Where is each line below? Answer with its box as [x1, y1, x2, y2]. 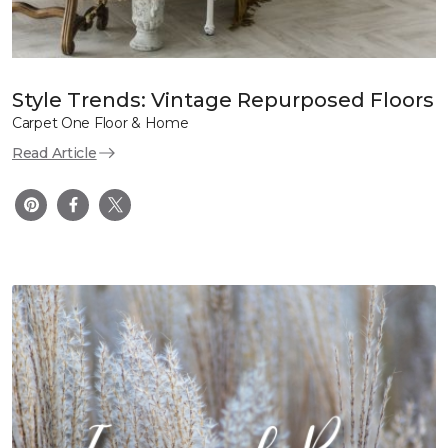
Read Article [12, 143, 97, 162]
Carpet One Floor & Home [12, 113, 189, 132]
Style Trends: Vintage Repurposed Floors [12, 87, 434, 112]
